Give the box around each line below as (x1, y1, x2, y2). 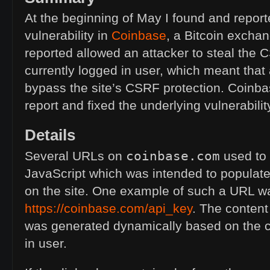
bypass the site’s (25, 81, 125, 96)
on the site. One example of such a (25, 184, 230, 199)
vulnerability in (25, 28, 111, 43)
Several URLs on (25, 149, 126, 164)
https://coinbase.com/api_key (25, 201, 192, 216)
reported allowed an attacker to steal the (25, 46, 260, 61)
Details (25, 126, 75, 145)
